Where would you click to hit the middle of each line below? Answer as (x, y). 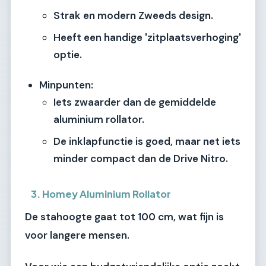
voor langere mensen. (77, 235)
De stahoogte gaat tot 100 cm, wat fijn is (124, 217)
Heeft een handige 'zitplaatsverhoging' (147, 38)
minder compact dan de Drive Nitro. (141, 159)
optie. (68, 55)
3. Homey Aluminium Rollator (101, 194)
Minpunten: (66, 85)
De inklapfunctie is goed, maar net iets (147, 142)
